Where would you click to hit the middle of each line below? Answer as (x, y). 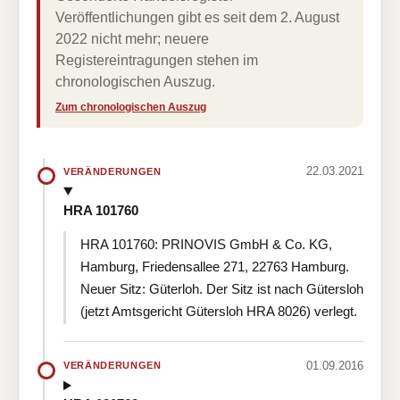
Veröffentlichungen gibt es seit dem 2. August (197, 17)
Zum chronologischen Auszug (131, 107)
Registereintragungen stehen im (157, 60)
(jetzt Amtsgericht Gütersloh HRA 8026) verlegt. (219, 311)
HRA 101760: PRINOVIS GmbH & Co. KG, (206, 244)
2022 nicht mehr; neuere (132, 39)
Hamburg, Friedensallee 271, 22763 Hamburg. (215, 266)
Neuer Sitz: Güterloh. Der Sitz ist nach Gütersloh (222, 288)
